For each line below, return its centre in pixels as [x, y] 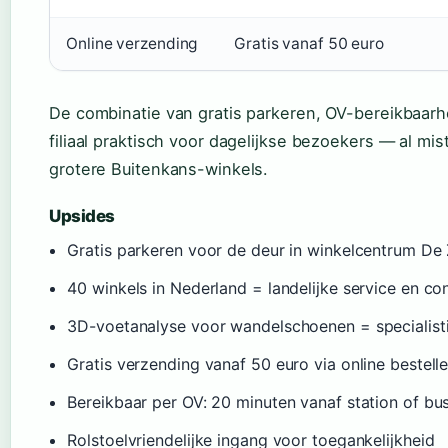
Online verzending [132, 44]
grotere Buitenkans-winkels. [159, 169]
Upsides [82, 216]
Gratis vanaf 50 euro [309, 44]
